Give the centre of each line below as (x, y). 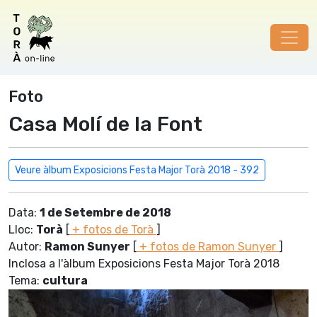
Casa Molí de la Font (105, 124)
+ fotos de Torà (113, 230)
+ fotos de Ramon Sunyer (208, 247)
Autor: (27, 247)
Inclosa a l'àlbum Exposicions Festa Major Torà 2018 (144, 264)
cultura (65, 281)
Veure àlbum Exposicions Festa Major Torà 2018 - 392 (137, 170)
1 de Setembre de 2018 (105, 213)
